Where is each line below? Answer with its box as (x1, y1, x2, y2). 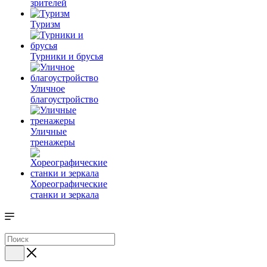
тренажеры (30, 137, 75, 147)
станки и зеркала (30, 190, 99, 200)
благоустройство (30, 94, 98, 104)
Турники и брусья (30, 51, 103, 61)
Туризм (30, 19, 60, 29)
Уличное (30, 83, 65, 94)
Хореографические (30, 179, 107, 189)
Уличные (30, 126, 67, 136)
